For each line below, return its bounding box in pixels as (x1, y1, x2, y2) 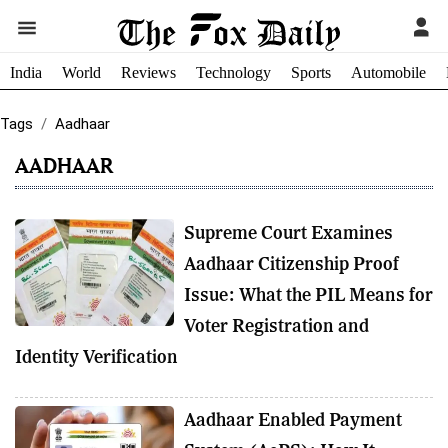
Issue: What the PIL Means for (183, 287, 433, 305)
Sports (291, 63, 331, 81)
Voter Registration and (183, 318, 369, 336)
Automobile (351, 63, 426, 81)
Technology (196, 63, 271, 81)
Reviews (121, 63, 176, 81)
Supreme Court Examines (183, 225, 393, 243)
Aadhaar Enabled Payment (183, 412, 402, 430)
